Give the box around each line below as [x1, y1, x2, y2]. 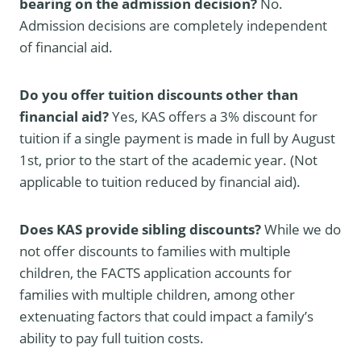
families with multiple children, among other [19, 284, 295, 304]
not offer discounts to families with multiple [19, 241, 291, 260]
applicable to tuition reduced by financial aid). [19, 172, 301, 191]
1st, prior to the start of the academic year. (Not [19, 150, 317, 169]
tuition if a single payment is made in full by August [19, 128, 335, 147]
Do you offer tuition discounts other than [19, 85, 298, 104]
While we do [264, 219, 341, 239]
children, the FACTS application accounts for [19, 263, 292, 282]
